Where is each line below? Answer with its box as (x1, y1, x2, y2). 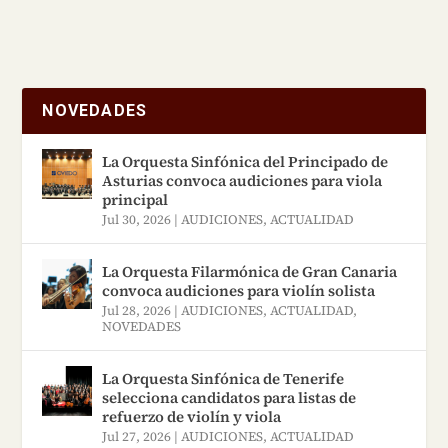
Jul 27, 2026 (102, 427, 172, 445)
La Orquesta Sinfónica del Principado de (102, 150, 389, 172)
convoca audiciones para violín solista (102, 279, 376, 301)
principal (102, 188, 169, 210)
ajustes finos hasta (62, 24, 218, 41)
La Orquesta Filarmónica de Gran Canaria (102, 260, 398, 282)
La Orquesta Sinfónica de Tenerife (102, 367, 345, 389)
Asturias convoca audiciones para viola (102, 169, 383, 191)
